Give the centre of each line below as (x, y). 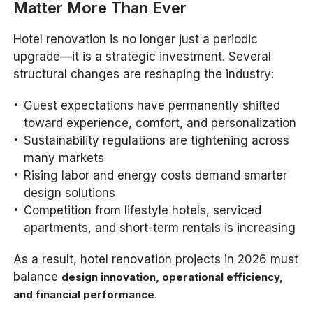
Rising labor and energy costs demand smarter (156, 175)
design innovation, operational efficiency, (173, 277)
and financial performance (84, 294)
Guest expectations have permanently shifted (152, 105)
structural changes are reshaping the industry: (144, 74)
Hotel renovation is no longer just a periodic (136, 39)
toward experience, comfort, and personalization (160, 123)
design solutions (70, 193)
